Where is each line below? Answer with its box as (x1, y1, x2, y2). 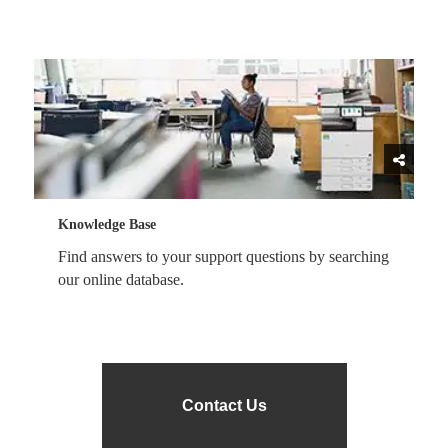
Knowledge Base (58, 217, 156, 233)
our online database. (58, 271, 184, 288)
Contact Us (181, 397, 267, 414)
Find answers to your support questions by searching (58, 248, 389, 265)
